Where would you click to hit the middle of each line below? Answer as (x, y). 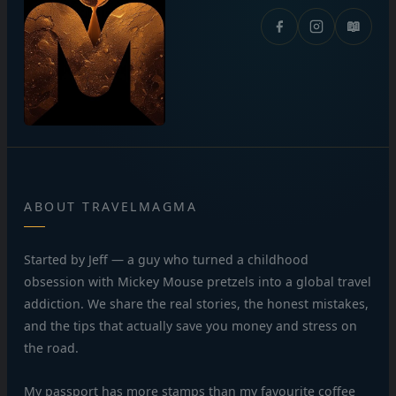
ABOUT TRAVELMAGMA (111, 207)
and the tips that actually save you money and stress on (191, 326)
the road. (52, 348)
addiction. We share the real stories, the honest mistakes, (197, 304)
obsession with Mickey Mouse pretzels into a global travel (198, 282)
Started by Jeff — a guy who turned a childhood (167, 260)
